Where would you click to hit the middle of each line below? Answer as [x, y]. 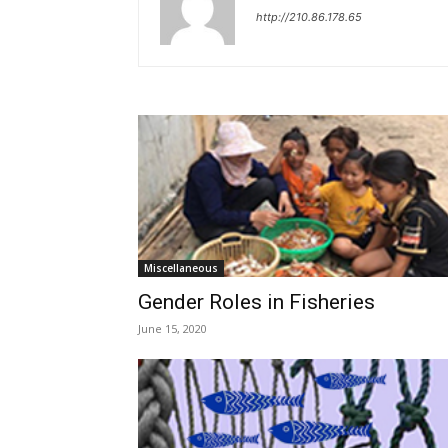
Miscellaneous [181, 268]
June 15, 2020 [172, 328]
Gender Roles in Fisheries [256, 302]
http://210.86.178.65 [309, 17]
